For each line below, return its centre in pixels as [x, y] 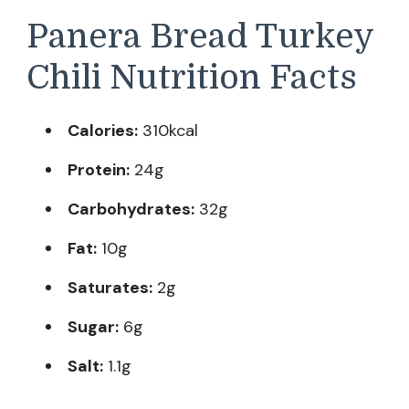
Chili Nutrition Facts [192, 78]
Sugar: [93, 326]
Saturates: [110, 287]
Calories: [103, 130]
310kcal [168, 130]
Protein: [99, 169]
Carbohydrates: [131, 209]
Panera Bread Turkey [200, 37]
